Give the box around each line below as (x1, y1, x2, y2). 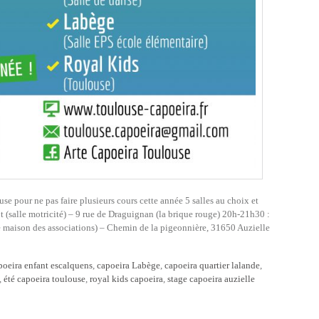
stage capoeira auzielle (167, 273, 255, 284)
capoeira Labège (97, 260, 160, 271)
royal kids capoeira (90, 273, 163, 284)
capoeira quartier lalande (164, 260, 260, 271)
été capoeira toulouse (4, 273, 85, 284)
